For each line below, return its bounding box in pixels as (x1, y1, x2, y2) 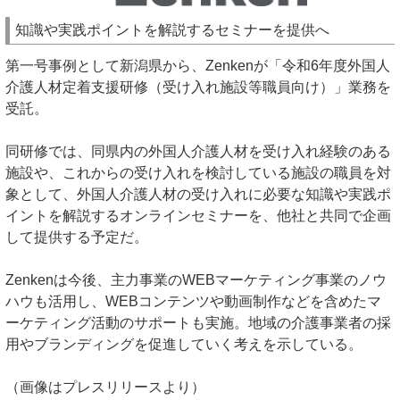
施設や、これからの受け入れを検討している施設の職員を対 (5, 165, 391, 180)
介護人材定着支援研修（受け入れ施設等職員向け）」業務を (5, 79, 391, 95)
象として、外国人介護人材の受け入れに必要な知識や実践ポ (5, 187, 391, 202)
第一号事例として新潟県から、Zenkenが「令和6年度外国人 (5, 58, 390, 73)
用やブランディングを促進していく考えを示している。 (5, 337, 362, 352)
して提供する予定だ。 (5, 229, 148, 245)
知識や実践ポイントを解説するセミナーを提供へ (15, 22, 329, 37)
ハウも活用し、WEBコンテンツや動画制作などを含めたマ (5, 294, 381, 309)
